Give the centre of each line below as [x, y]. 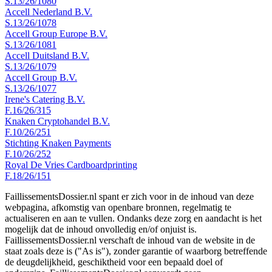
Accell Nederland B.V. [49, 12]
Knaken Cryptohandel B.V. [57, 121]
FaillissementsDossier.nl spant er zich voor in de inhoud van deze [129, 196]
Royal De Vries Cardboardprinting [71, 165]
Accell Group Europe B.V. [56, 33]
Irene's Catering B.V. [45, 99]
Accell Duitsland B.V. [47, 55]
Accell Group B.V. [41, 77]
